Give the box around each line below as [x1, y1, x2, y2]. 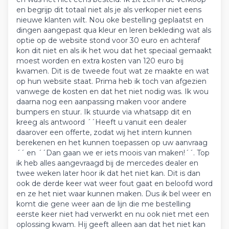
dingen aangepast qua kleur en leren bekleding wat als [16, 26, 211, 35]
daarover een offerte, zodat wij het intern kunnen [16, 128, 192, 137]
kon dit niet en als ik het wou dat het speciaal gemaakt [16, 46, 212, 55]
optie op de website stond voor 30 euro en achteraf [16, 36, 200, 45]
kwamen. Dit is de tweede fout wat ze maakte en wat [16, 66, 209, 76]
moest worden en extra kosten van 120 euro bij [16, 56, 184, 65]
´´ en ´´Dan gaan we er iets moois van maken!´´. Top [16, 148, 210, 157]
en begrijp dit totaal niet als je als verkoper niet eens [16, 5, 201, 14]
